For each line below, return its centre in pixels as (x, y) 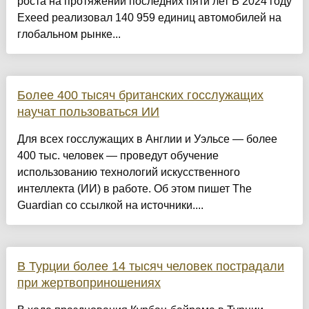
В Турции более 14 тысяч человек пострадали (150, 267)
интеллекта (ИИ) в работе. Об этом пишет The (134, 189)
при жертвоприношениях (89, 283)
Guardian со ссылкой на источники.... (110, 206)
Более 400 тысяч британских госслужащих (140, 96)
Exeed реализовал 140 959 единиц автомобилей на (149, 18)
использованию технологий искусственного (128, 172)
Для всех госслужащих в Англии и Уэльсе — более (147, 139)
